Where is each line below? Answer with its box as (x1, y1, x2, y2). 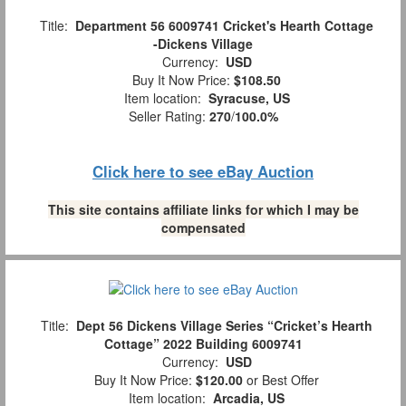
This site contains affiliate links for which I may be (47, 199, 359, 218)
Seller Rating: (128, 106, 209, 125)
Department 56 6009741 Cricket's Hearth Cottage (75, 15, 373, 34)
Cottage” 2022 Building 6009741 (103, 334, 303, 353)
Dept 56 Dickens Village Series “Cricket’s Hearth (76, 316, 372, 335)
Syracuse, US (208, 88, 290, 107)
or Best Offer (243, 371, 319, 390)
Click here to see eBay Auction (92, 159, 314, 182)
